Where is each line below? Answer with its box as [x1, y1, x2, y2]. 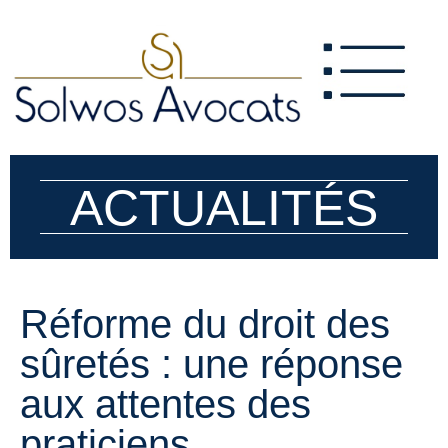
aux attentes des [20, 382, 311, 426]
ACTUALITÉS [70, 180, 378, 236]
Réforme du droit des [20, 302, 390, 346]
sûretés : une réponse [20, 342, 403, 386]
